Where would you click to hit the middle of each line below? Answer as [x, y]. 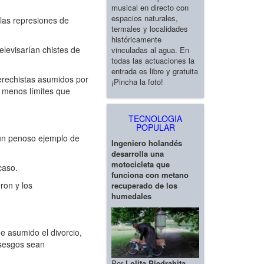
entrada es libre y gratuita [155, 71]
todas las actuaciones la [153, 60]
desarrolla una [138, 153]
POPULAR [155, 127]
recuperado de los [144, 185]
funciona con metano [150, 174]
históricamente [136, 39]
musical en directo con [150, 7]
